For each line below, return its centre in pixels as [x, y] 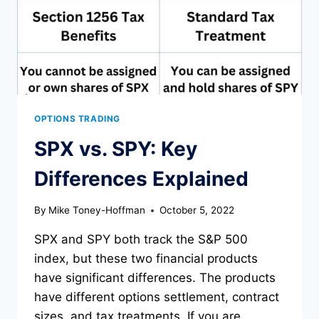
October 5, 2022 [197, 210]
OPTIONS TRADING [77, 118]
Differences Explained [141, 178]
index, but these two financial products [146, 259]
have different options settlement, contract [157, 297]
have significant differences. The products [155, 278]
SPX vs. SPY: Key [116, 148]
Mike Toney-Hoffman [97, 210]
